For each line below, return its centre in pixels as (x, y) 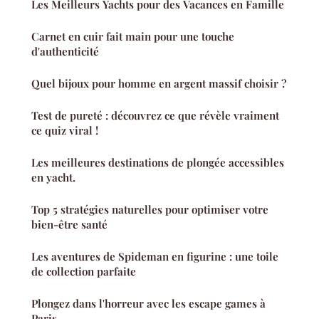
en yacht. (53, 177)
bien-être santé (69, 224)
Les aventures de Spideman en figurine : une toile (155, 256)
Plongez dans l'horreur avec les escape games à (148, 303)
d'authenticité (65, 51)
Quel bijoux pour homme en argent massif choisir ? (159, 83)
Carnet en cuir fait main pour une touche (133, 36)
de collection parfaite (84, 271)
